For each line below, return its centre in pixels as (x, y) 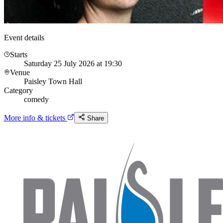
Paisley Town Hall (53, 81)
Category (18, 90)
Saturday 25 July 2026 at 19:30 (73, 63)
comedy (36, 99)
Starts (19, 54)
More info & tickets (36, 117)
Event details (24, 37)
